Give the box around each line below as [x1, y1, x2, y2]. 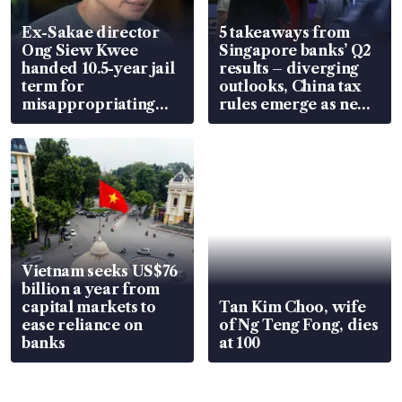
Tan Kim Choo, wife [219, 297, 366, 316]
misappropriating [22, 94, 155, 113]
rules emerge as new [219, 94, 371, 113]
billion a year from [22, 279, 160, 298]
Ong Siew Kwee [22, 40, 138, 59]
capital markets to [22, 297, 156, 316]
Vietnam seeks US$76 [22, 261, 178, 280]
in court [22, 130, 81, 149]
